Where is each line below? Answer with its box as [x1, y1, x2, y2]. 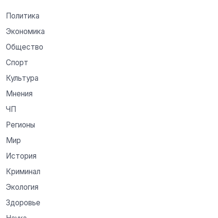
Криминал [6, 166, 40, 176]
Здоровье [6, 198, 40, 207]
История [6, 151, 36, 161]
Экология [6, 182, 38, 192]
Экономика [6, 26, 45, 36]
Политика [6, 11, 39, 20]
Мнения [6, 89, 33, 98]
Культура [6, 73, 38, 83]
